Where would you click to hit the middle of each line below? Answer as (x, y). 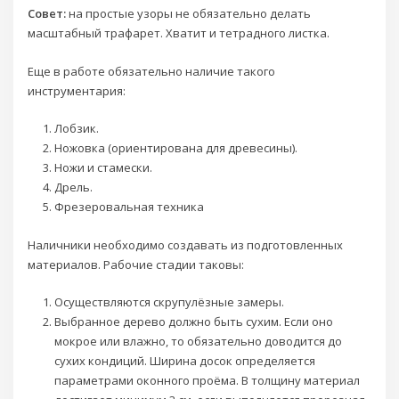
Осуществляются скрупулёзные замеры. (169, 302)
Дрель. (73, 187)
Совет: (47, 14)
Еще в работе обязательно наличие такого (152, 71)
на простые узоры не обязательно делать (189, 14)
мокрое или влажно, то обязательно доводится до (198, 342)
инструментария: (77, 90)
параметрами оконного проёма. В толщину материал (207, 381)
